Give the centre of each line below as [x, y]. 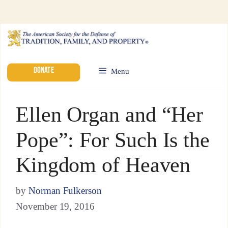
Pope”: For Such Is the [113, 140]
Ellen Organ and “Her [109, 114]
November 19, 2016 [55, 206]
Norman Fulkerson [65, 191]
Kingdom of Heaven [103, 165]
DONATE [44, 70]
